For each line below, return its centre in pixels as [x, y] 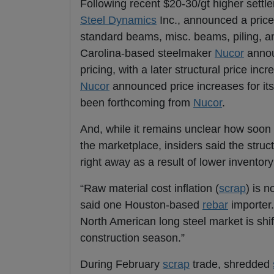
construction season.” [132, 238]
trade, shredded [231, 265]
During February [121, 265]
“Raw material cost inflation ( [150, 189]
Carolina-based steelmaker [147, 54]
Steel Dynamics [118, 20]
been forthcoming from [137, 103]
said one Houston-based [141, 205]
